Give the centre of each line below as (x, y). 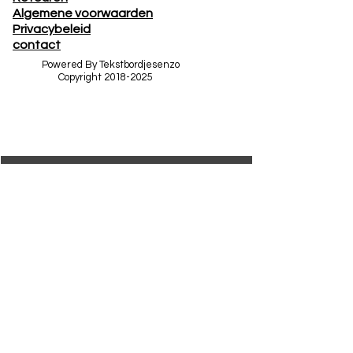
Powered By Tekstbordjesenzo (112, 65)
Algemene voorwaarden (83, 13)
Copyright (73, 77)
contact (37, 45)
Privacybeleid (52, 29)
